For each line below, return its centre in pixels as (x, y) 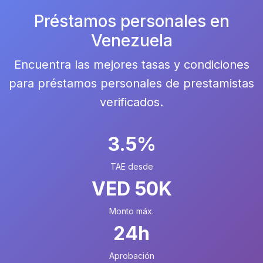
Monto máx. (131, 211)
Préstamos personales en (131, 21)
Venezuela (131, 41)
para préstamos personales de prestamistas (131, 83)
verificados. (131, 102)
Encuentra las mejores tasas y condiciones (131, 65)
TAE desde (131, 166)
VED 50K (131, 189)
